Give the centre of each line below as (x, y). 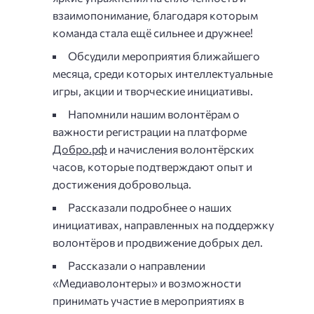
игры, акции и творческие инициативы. (153, 91)
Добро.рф (80, 149)
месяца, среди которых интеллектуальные (163, 74)
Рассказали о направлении (137, 266)
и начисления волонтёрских (181, 149)
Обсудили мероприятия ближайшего (164, 56)
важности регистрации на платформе (150, 132)
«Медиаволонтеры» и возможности (147, 283)
